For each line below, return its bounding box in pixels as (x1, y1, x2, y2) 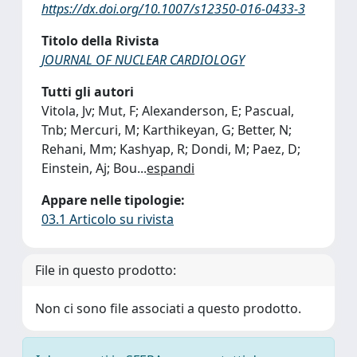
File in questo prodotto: (35, 261, 176, 279)
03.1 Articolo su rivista (41, 210, 174, 228)
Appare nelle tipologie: (41, 191, 185, 209)
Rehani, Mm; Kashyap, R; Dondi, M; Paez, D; (41, 140, 300, 158)
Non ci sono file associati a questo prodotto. (35, 300, 301, 317)
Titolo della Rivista (41, 32, 159, 49)
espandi (147, 159, 194, 177)
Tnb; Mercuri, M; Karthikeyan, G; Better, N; (41, 121, 292, 139)
